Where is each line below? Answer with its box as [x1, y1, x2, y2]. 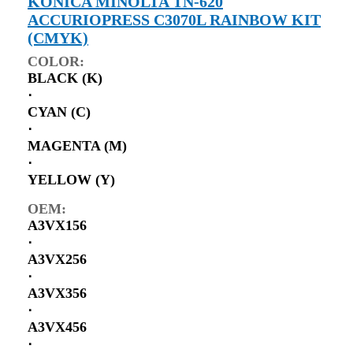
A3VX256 [28, 251, 87, 267]
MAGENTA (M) [28, 137, 127, 154]
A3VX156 [28, 217, 87, 233]
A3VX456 [28, 318, 87, 335]
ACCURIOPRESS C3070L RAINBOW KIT [28, 10, 321, 28]
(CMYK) [28, 28, 88, 46]
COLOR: [28, 53, 84, 69]
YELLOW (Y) [28, 171, 115, 188]
